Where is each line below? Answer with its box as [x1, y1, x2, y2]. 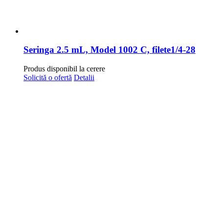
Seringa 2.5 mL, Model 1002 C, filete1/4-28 [23, 44, 196, 55]
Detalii [74, 73, 94, 82]
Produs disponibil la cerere [23, 64, 105, 73]
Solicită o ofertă [23, 73, 72, 82]
